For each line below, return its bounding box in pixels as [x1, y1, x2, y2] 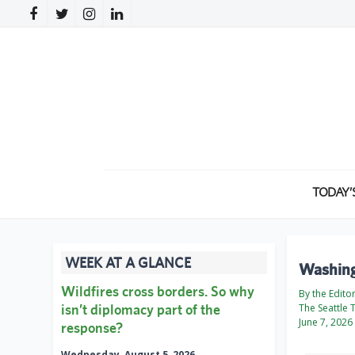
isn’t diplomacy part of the [61, 301, 220, 319]
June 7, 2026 [299, 315, 353, 330]
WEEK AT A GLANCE [65, 254, 191, 272]
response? [61, 319, 123, 337]
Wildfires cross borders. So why [61, 283, 254, 300]
